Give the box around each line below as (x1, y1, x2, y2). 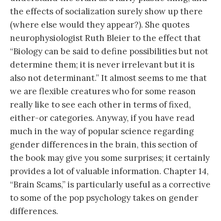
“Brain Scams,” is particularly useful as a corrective (10, 179, 211, 190)
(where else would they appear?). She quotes (10, 19, 189, 30)
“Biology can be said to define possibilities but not (10, 45, 208, 57)
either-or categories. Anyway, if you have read (10, 112, 195, 123)
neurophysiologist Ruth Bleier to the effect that (10, 32, 201, 43)
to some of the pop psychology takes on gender (10, 192, 198, 203)
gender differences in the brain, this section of (10, 139, 197, 150)
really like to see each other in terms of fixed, (10, 99, 191, 110)
